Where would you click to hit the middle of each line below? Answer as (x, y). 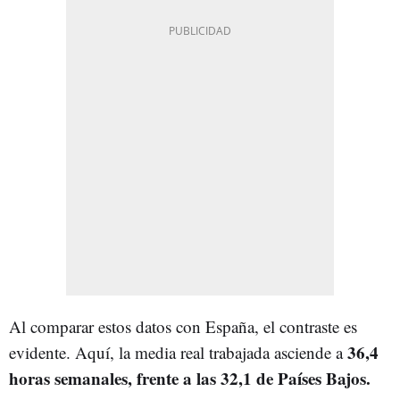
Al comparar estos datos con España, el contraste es (183, 326)
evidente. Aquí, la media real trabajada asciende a (178, 352)
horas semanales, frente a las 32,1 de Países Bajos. (190, 378)
